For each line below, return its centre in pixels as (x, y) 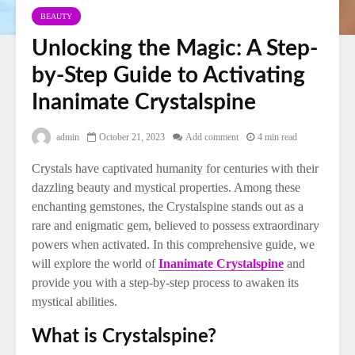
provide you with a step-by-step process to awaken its (165, 282)
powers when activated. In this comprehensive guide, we (173, 244)
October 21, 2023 (132, 137)
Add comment (212, 137)
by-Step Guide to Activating (168, 75)
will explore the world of (95, 263)
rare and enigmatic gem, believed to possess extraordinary (176, 225)
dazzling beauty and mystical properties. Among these (166, 187)
